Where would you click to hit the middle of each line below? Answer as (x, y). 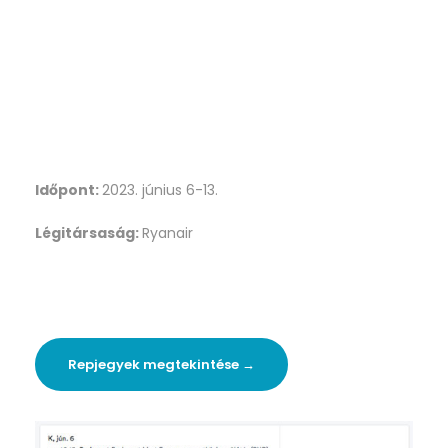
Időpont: (68, 190)
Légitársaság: (88, 233)
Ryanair (167, 233)
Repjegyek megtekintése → (161, 364)
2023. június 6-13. (160, 190)
